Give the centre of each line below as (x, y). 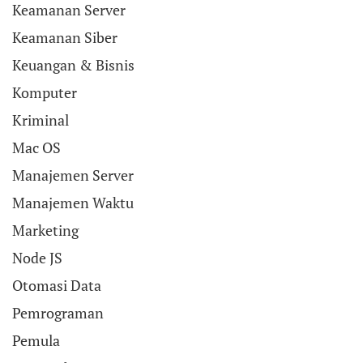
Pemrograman (58, 313)
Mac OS (36, 147)
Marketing (45, 230)
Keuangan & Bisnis (73, 65)
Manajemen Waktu (73, 203)
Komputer (45, 92)
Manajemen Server (73, 175)
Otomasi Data (57, 285)
